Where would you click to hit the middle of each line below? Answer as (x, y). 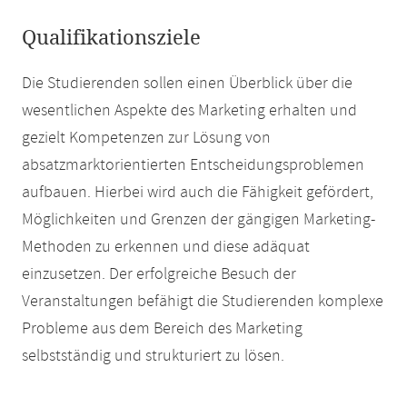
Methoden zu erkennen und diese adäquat (166, 247)
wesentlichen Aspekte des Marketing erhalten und (189, 111)
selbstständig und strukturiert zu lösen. (153, 356)
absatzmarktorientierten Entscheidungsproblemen (193, 165)
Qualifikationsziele (111, 38)
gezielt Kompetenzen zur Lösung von (146, 138)
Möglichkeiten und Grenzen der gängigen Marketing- (199, 220)
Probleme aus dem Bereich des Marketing (162, 329)
